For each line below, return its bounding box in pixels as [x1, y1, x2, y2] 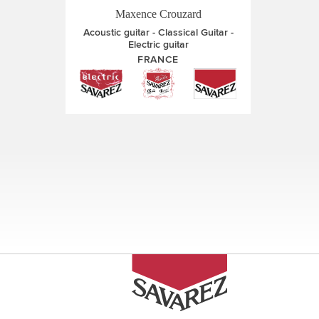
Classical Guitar [157, 26, 228, 38]
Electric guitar [127, 38, 189, 51]
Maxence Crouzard [115, 8, 202, 20]
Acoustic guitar [83, 26, 150, 38]
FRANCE [137, 53, 179, 66]
